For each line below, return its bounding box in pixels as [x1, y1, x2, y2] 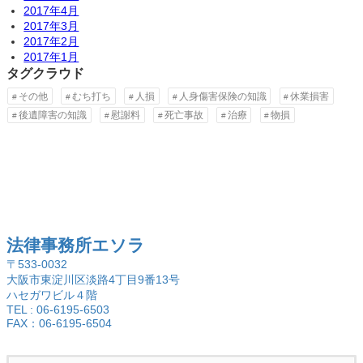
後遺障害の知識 [19, 109, 88, 122]
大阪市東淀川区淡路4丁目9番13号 [6, 273, 180, 287]
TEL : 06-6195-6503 [6, 303, 109, 317]
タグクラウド [6, 65, 84, 80]
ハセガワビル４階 [6, 288, 97, 302]
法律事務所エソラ [6, 236, 145, 256]
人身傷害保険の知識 [178, 90, 267, 102]
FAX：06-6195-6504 [6, 317, 112, 331]
